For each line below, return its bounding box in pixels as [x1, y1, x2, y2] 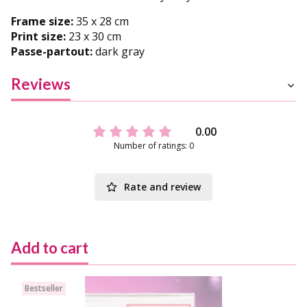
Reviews [11, 75, 71, 94]
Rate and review [124, 180, 201, 194]
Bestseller [25, 282, 63, 295]
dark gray [93, 44, 145, 60]
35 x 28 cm [73, 14, 129, 29]
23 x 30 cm [66, 29, 121, 45]
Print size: [11, 29, 66, 45]
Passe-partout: [11, 44, 93, 60]
